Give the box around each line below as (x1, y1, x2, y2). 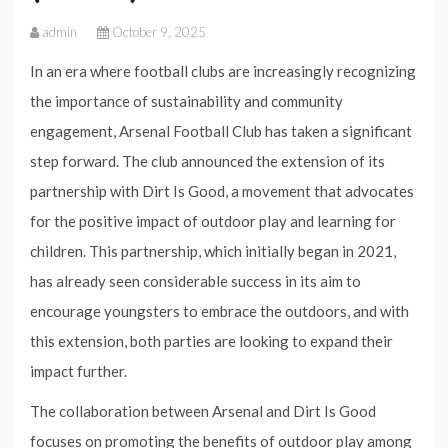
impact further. (30, 361, 127, 380)
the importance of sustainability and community (30, 91, 343, 110)
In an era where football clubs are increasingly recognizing (30, 61, 416, 80)
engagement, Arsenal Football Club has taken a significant (30, 121, 412, 140)
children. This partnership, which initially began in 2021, (30, 241, 396, 260)
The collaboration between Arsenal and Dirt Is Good (30, 401, 376, 420)
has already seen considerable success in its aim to (30, 271, 361, 290)
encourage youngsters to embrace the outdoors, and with (30, 301, 409, 320)
